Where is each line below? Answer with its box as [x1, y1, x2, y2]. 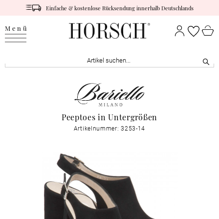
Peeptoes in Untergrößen [61, 111, 158, 123]
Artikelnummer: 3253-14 [73, 124, 146, 132]
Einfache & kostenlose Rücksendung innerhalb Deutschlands [46, 3, 194, 12]
